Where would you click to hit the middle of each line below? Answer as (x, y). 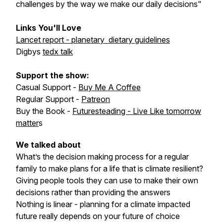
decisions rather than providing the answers (93, 192)
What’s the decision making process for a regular (102, 157)
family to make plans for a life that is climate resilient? (110, 168)
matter (27, 123)
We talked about (48, 145)
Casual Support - (47, 87)
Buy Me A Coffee (110, 87)
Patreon (96, 99)
